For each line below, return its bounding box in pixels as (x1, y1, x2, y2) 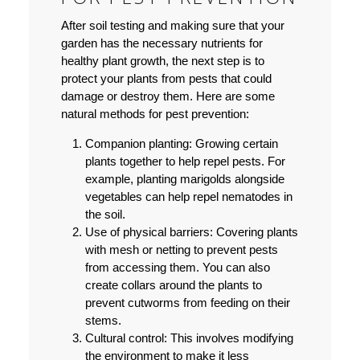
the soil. (84, 207, 125, 222)
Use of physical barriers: (84, 225, 213, 239)
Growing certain (191, 137, 278, 151)
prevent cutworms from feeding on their (84, 296, 290, 310)
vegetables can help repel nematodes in (84, 190, 292, 204)
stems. (84, 313, 121, 328)
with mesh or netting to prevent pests (84, 243, 278, 257)
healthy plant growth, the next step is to (60, 54, 264, 68)
